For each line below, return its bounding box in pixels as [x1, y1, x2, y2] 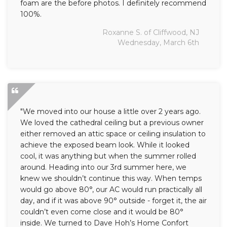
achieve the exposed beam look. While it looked [20, 140, 190, 150]
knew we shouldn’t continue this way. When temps [20, 174, 202, 183]
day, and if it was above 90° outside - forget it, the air [20, 196, 207, 206]
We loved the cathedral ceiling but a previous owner [20, 118, 204, 128]
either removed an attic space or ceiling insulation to [20, 129, 206, 139]
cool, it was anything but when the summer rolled [20, 152, 196, 161]
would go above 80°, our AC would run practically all [20, 185, 202, 195]
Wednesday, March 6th [118, 38, 199, 48]
